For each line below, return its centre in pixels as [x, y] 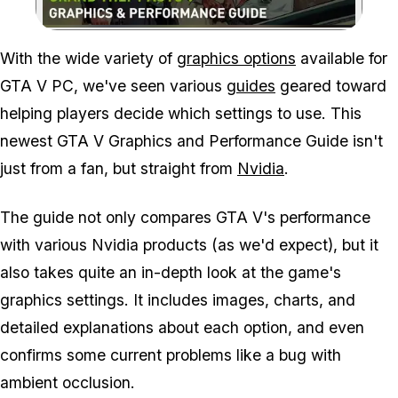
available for [342, 58]
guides [251, 85]
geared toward [331, 85]
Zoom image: [232, 33]
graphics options [236, 58]
